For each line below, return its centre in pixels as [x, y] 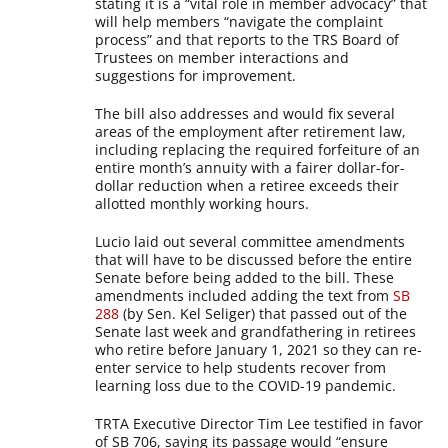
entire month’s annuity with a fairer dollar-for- [250, 167]
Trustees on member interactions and [222, 57]
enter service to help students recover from [241, 367]
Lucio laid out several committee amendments [250, 241]
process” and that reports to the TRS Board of [247, 39]
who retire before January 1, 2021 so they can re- [259, 349]
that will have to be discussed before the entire [254, 259]
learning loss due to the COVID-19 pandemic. [246, 385]
